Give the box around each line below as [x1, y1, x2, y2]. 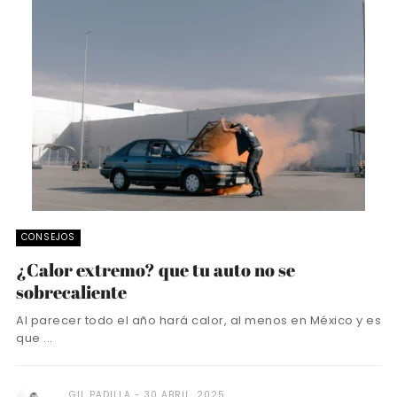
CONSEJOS [21, 230, 75, 244]
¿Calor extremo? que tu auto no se [16, 257, 295, 282]
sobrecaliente [16, 279, 127, 304]
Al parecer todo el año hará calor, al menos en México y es [16, 311, 381, 329]
